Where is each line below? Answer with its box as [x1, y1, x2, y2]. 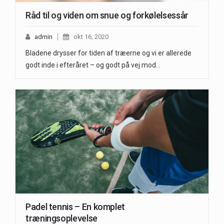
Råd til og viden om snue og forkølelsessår [25, 9, 188, 20]
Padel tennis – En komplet [25, 201, 125, 212]
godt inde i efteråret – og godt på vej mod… [25, 60, 160, 69]
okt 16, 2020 [73, 32, 108, 40]
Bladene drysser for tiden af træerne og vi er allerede [25, 48, 191, 57]
